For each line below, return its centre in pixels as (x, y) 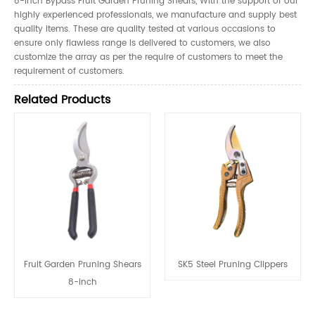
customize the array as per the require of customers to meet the (148, 58)
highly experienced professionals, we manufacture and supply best (155, 15)
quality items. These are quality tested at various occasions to (145, 30)
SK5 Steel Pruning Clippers (233, 264)
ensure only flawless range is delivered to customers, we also (142, 44)
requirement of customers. (69, 72)
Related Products (62, 100)
